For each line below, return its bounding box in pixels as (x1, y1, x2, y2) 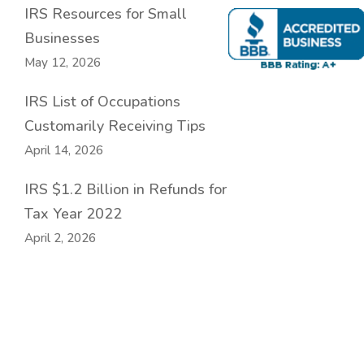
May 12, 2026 (24, 54, 101, 71)
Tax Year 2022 (24, 204, 122, 223)
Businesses (24, 28, 100, 48)
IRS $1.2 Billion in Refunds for (24, 180, 227, 199)
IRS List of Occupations (24, 92, 180, 111)
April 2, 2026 (24, 230, 96, 246)
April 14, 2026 (24, 142, 103, 158)
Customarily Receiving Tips (24, 116, 206, 136)
